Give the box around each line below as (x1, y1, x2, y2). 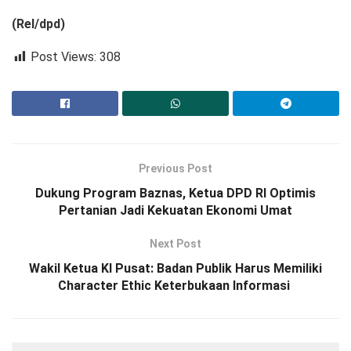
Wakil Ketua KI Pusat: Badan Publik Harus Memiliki (29, 261, 322, 277)
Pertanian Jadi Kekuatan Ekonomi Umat (59, 203, 292, 219)
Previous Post (139, 162, 212, 175)
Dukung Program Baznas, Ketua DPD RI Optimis (35, 186, 316, 201)
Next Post (150, 237, 201, 251)
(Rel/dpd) (12, 16, 65, 32)
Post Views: (31, 49, 96, 65)
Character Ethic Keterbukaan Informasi (58, 278, 293, 294)
